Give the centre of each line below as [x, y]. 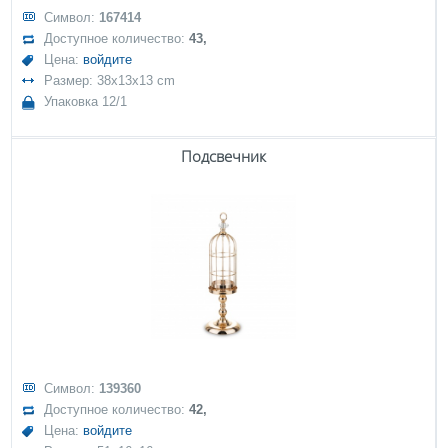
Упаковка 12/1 [86, 101]
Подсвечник [223, 156]
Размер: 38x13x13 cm [110, 80]
